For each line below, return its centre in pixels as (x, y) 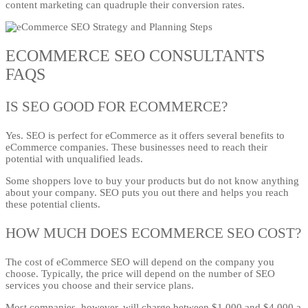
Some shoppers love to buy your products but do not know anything (152, 181)
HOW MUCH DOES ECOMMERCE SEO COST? (153, 233)
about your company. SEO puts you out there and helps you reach (147, 193)
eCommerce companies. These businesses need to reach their (136, 147)
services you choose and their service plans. (100, 286)
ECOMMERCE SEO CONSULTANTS (135, 56)
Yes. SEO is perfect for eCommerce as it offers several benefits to (145, 136)
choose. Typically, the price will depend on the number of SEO (140, 274)
